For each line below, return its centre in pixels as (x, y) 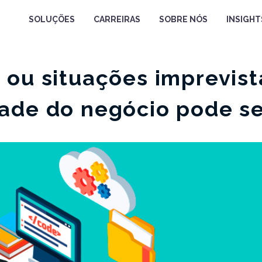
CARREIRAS (117, 19)
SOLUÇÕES (52, 19)
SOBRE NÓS (184, 19)
